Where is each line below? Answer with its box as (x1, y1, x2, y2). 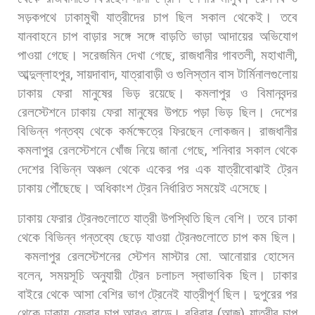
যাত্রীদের (106, 9, 146, 25)
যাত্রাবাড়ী (121, 66, 162, 82)
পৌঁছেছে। (46, 180, 91, 195)
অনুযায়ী (91, 267, 122, 283)
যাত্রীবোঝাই (217, 161, 271, 176)
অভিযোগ (259, 28, 297, 44)
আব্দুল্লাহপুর (18, 66, 70, 82)
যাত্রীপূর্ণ (183, 286, 219, 302)
